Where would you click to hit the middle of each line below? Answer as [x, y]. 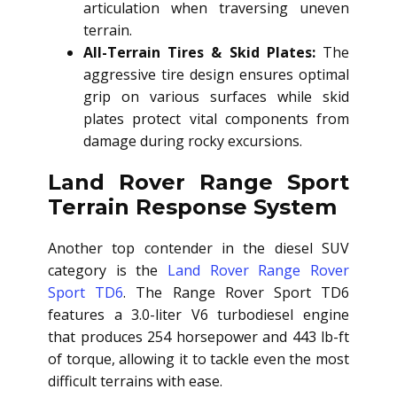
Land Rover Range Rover [258, 271]
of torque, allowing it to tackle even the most [198, 359]
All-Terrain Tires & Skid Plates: [199, 53]
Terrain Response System [192, 207]
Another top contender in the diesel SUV [198, 249]
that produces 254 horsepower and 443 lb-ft [198, 337]
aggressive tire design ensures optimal [216, 75]
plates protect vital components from [216, 119]
